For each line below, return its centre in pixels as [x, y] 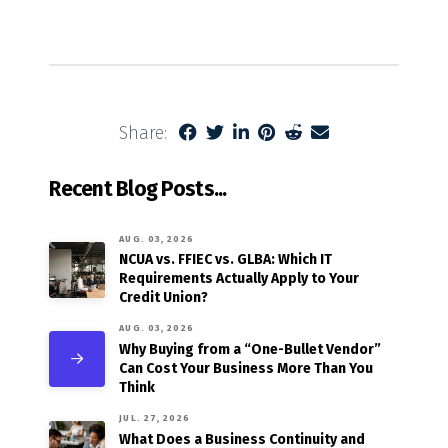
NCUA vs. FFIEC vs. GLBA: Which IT [226, 260]
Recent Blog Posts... [138, 188]
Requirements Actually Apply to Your [239, 279]
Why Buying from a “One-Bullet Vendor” [250, 349]
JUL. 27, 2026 [154, 417]
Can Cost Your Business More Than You [246, 368]
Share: [143, 132]
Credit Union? [164, 298]
